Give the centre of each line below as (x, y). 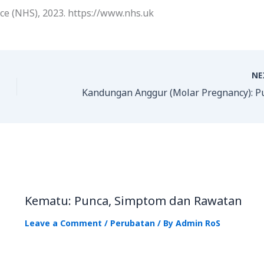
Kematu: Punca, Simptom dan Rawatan (133, 200)
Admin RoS (198, 223)
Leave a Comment (63, 223)
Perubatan (132, 223)
